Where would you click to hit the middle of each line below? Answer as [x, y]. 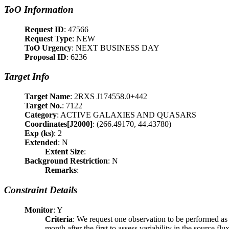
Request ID [44, 29]
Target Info [27, 77]
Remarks [61, 170]
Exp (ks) [39, 133]
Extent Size [64, 152]
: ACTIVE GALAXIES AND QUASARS [127, 115]
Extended [41, 143]
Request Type [48, 38]
